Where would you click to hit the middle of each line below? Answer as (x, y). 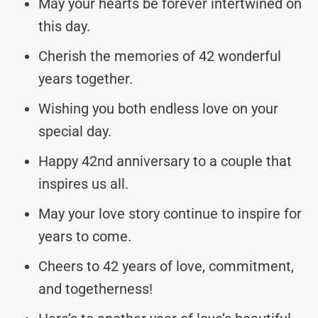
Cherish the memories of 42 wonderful (160, 56)
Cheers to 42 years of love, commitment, (166, 266)
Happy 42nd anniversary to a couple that (165, 161)
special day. (75, 131)
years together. (86, 78)
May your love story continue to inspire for (170, 213)
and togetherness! (95, 289)
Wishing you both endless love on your (158, 108)
